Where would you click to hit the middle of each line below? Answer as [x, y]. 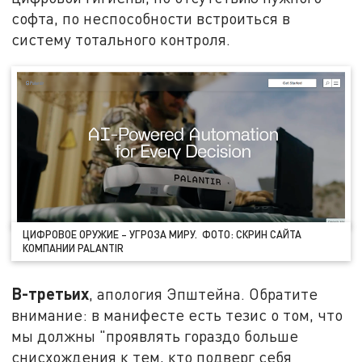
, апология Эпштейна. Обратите [204, 294]
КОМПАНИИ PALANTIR [74, 248]
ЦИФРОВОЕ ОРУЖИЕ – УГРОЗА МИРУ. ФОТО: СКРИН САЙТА [162, 235]
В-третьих [51, 293]
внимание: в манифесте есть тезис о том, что [177, 315]
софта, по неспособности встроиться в [151, 19]
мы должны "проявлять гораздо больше [155, 336]
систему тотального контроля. [121, 40]
